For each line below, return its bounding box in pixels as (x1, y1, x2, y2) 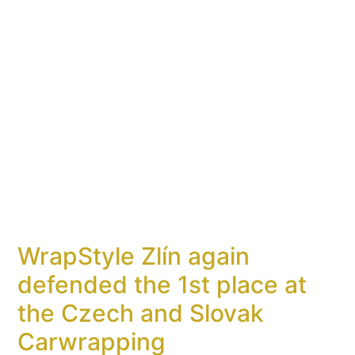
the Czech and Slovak (17, 298, 265, 327)
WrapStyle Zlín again (17, 241, 250, 270)
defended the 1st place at (17, 269, 307, 299)
